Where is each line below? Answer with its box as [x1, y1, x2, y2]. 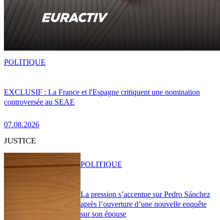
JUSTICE [4, 136, 36, 145]
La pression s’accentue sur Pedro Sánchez [80, 190, 210, 198]
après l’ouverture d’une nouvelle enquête [80, 199, 207, 208]
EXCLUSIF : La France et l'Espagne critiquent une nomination [4, 87, 200, 96]
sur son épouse [80, 209, 126, 218]
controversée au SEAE [4, 97, 75, 106]
